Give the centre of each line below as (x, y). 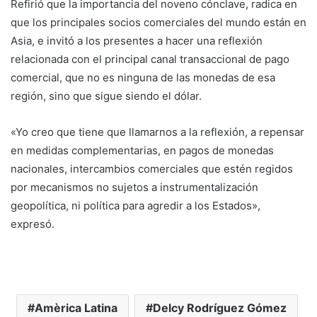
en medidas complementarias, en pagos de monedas (142, 151)
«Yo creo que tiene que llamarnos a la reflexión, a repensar (157, 132)
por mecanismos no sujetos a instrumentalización (134, 188)
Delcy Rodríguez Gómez (219, 308)
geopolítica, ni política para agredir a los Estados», (136, 206)
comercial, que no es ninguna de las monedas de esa (143, 78)
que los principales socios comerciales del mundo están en (158, 23)
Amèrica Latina (76, 308)
